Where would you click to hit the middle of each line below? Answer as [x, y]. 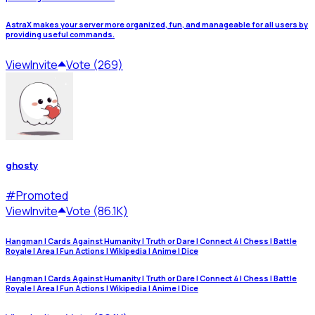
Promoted [42, 195]
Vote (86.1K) [97, 211]
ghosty [22, 166]
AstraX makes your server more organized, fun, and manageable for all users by [157, 25]
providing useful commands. [60, 35]
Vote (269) [95, 65]
